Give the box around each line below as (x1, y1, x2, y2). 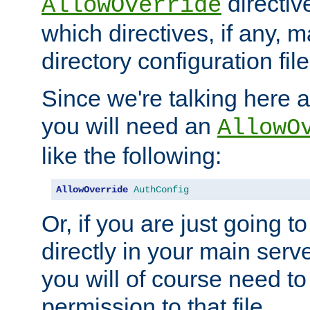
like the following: (42, 143, 221, 170)
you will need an (42, 113, 217, 140)
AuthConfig (134, 184, 189, 196)
